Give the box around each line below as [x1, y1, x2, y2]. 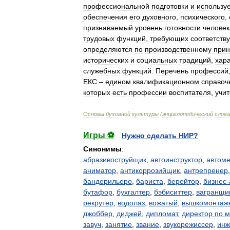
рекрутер [83, 199, 113, 207]
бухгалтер [117, 188, 150, 196]
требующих [150, 34, 188, 43]
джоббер [83, 209, 112, 218]
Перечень [156, 67, 188, 75]
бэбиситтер [154, 188, 192, 196]
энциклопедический [162, 111, 213, 117]
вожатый [149, 199, 178, 207]
